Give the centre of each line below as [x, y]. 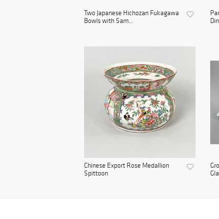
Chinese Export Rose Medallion [127, 165]
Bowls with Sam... [109, 21]
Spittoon [96, 173]
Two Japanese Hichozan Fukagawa [131, 13]
